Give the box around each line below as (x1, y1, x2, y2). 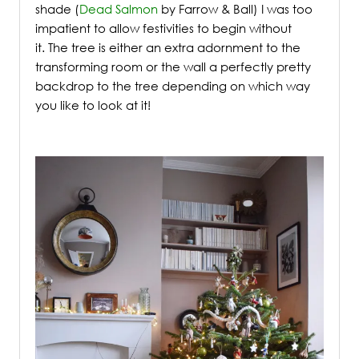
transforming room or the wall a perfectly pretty (35, 58, 311, 75)
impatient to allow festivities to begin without (35, 20, 292, 37)
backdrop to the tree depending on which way (35, 78, 310, 95)
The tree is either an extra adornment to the (48, 39, 301, 56)
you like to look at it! (35, 97, 151, 114)
